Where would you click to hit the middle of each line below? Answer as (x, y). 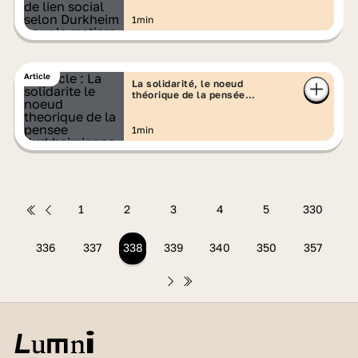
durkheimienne (168, 106)
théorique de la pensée (188, 95)
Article (37, 76)
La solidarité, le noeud (187, 84)
